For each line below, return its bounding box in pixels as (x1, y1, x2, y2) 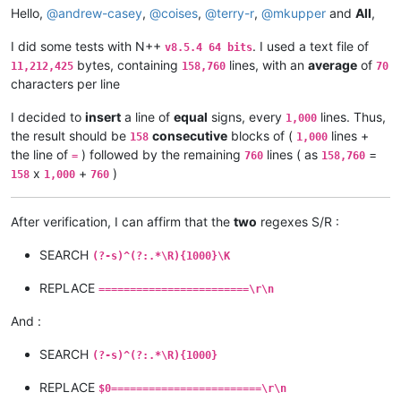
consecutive (152, 127, 227, 143)
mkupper (273, 4, 326, 21)
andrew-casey (58, 4, 142, 21)
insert (85, 108, 121, 124)
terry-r (217, 4, 254, 21)
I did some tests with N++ (11, 38, 165, 54)
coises (161, 4, 198, 21)
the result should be (11, 127, 130, 143)
